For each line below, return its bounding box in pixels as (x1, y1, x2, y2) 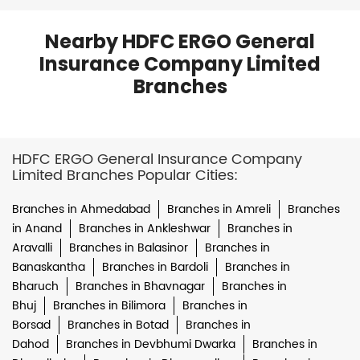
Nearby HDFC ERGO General (45, 27, 315, 55)
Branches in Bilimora (53, 296, 166, 315)
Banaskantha (12, 257, 85, 276)
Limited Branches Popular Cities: (12, 163, 238, 187)
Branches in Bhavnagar (76, 276, 205, 296)
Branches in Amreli (167, 199, 271, 219)
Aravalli (12, 238, 52, 257)
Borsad (12, 315, 51, 334)
